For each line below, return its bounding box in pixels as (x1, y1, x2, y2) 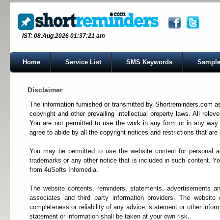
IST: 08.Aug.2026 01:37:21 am (22, 32, 106, 39)
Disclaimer (27, 86, 63, 94)
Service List (65, 58, 102, 66)
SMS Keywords (126, 58, 173, 66)
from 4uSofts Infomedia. (29, 166, 99, 173)
